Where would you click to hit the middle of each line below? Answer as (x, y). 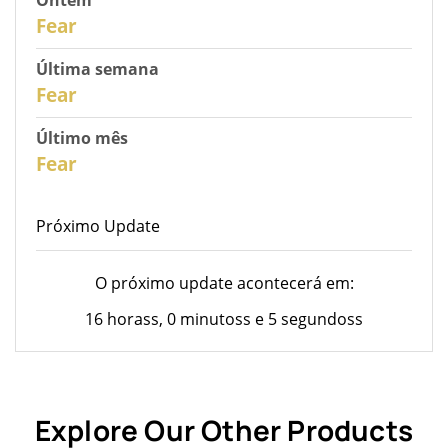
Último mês (82, 137)
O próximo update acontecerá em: (224, 282)
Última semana (97, 68)
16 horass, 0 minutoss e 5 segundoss (224, 318)
